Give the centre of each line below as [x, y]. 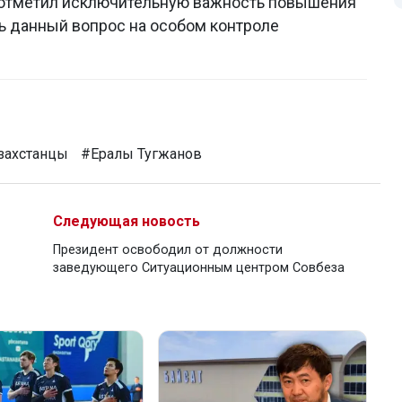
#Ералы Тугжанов [141, 154]
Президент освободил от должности [168, 250]
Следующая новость [127, 222]
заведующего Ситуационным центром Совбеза [199, 268]
